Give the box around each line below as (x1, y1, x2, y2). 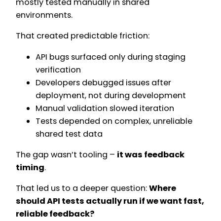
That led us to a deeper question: (16, 183, 149, 194)
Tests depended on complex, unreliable (36, 115, 192, 127)
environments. (16, 9, 73, 21)
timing (16, 161, 44, 173)
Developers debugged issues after (36, 76, 171, 88)
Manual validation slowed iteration (36, 102, 174, 114)
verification (36, 64, 81, 75)
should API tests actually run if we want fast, (16, 195, 204, 207)
